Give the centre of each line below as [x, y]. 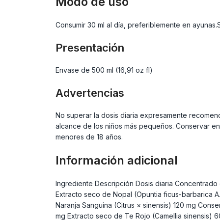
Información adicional [116, 160]
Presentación [90, 48]
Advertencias [90, 93]
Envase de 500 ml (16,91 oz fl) [104, 70]
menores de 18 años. [89, 137]
